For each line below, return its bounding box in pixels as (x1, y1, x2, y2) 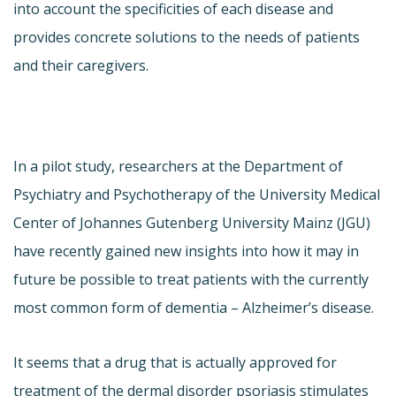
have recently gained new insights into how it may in (13, 240, 359, 261)
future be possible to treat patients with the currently (13, 269, 369, 289)
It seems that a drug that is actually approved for (13, 352, 337, 372)
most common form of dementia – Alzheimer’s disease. (13, 297, 374, 317)
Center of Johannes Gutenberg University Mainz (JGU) (13, 212, 370, 232)
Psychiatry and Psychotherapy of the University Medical (13, 184, 380, 204)
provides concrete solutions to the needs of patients (13, 27, 360, 47)
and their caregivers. (13, 55, 148, 75)
